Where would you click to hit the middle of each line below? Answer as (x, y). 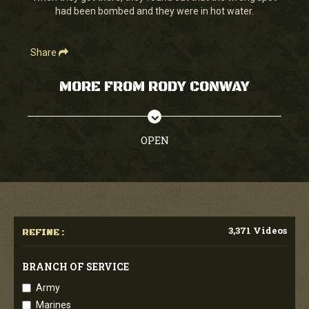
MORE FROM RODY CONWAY (154, 87)
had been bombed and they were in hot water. (154, 11)
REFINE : (43, 232)
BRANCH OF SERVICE (76, 266)
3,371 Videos (258, 230)
